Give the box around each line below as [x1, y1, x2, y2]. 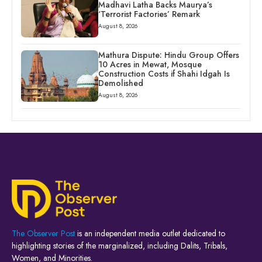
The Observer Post [12, 227, 75, 240]
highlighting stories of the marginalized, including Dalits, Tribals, [12, 240, 227, 252]
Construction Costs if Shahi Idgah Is [98, 67, 230, 80]
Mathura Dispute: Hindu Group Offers [98, 49, 239, 61]
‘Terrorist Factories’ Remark [98, 8, 200, 20]
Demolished [98, 77, 143, 89]
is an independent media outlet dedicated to [75, 227, 225, 240]
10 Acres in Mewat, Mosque [98, 58, 202, 70]
